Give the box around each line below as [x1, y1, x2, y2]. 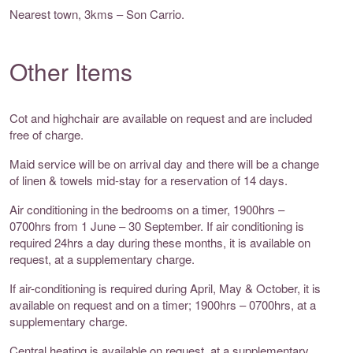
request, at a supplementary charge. [9, 251, 195, 268]
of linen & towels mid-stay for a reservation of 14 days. [9, 172, 288, 189]
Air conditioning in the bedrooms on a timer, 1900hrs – [9, 201, 284, 218]
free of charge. [9, 126, 84, 143]
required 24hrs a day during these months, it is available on [9, 234, 310, 251]
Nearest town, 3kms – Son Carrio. [9, 6, 184, 23]
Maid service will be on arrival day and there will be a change [9, 155, 319, 173]
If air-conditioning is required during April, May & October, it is [9, 280, 321, 297]
